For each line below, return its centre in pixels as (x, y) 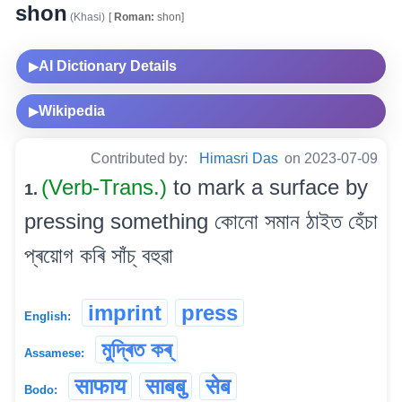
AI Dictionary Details (108, 66)
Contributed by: (141, 159)
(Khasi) (86, 17)
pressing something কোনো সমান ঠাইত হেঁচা (201, 222)
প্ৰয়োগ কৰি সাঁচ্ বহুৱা (99, 256)
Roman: (133, 17)
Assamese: (54, 354)
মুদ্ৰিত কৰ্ (136, 350)
